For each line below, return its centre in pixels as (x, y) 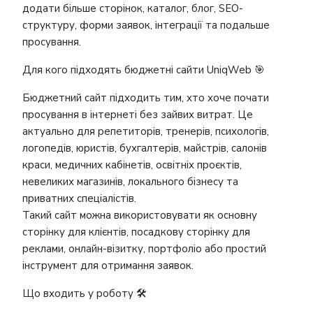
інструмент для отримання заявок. (108, 265)
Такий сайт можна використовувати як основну (140, 215)
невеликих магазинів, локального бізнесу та (130, 182)
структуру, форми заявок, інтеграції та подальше (146, 25)
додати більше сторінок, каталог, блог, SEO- (133, 8)
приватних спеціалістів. (79, 198)
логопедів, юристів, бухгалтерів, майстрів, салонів (145, 148)
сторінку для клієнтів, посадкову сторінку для (136, 232)
